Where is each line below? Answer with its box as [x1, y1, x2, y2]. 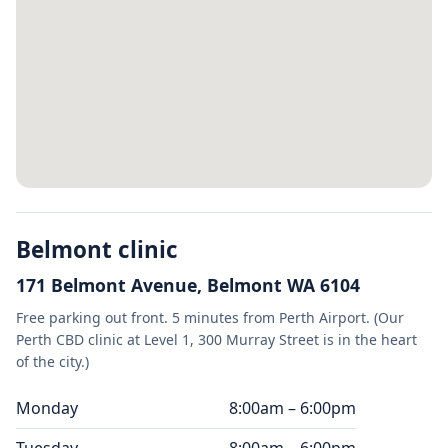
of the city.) [16, 352, 89, 372]
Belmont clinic [16, 234, 178, 266]
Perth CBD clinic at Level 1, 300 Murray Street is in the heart [16, 330, 417, 350]
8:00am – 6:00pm [229, 397, 356, 420]
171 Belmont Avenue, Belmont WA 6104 [16, 273, 360, 298]
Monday [16, 397, 78, 420]
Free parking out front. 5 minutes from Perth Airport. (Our [16, 308, 404, 328]
